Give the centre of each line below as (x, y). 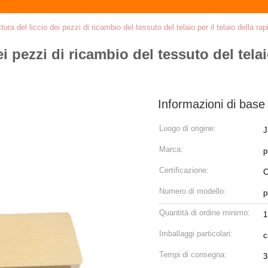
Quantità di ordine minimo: (205, 213)
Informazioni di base (211, 104)
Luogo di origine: (188, 128)
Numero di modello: (193, 191)
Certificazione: (184, 170)
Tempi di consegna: (193, 255)
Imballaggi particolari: (196, 234)
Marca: (171, 149)
